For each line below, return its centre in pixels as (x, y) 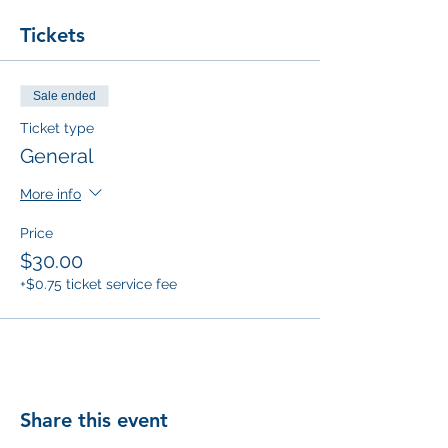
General (56, 156)
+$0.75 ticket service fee (98, 284)
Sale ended (64, 96)
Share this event (94, 420)
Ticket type (57, 128)
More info (50, 193)
